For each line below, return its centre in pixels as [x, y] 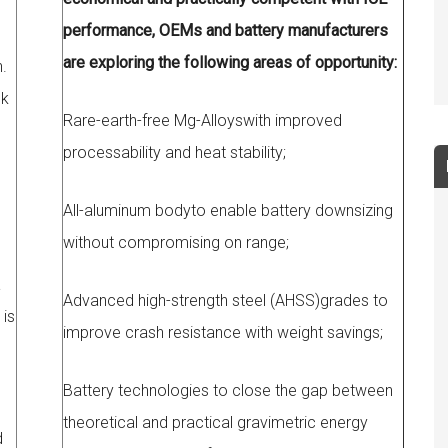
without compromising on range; [176, 242]
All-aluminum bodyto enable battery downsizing [228, 210]
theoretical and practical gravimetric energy [215, 422]
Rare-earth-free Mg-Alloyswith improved [202, 120]
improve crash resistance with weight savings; [223, 332]
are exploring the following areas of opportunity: [230, 62]
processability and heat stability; [174, 152]
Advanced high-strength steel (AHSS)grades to [225, 300]
